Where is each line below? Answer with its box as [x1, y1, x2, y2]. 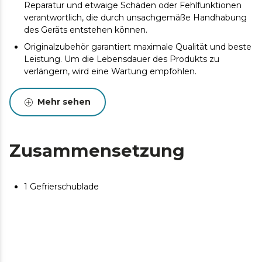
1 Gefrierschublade [24, 181, 99, 192]
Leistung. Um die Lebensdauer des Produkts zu [24, 54, 219, 64]
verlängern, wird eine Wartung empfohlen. [24, 66, 196, 77]
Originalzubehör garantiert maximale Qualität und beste [24, 42, 251, 52]
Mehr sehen [37, 96, 91, 107]
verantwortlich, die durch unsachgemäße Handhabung [24, 12, 247, 23]
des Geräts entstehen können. [24, 25, 147, 35]
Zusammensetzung [9, 140, 185, 161]
